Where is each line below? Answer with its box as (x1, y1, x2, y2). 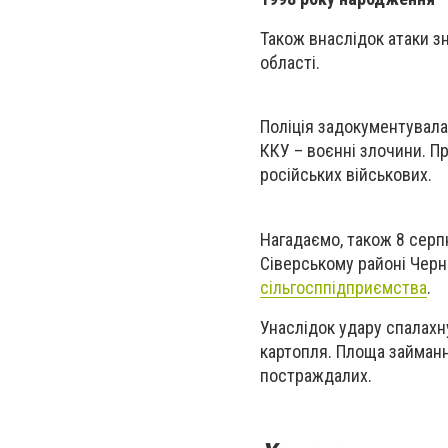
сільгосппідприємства (260, 276, 427, 298)
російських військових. (260, 164, 432, 186)
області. (260, 52, 320, 74)
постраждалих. (260, 364, 372, 386)
